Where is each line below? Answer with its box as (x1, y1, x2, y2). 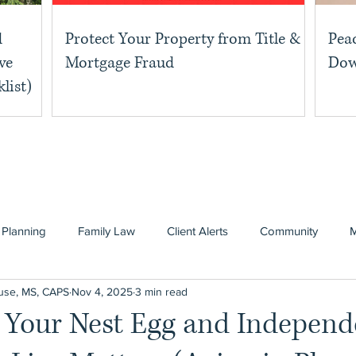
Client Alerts (167, 224, 228, 238)
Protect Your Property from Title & (65, 28, 301, 50)
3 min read (135, 285, 188, 298)
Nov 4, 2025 (72, 285, 133, 298)
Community (260, 224, 318, 238)
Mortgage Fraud (65, 52, 174, 74)
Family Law (78, 224, 135, 238)
